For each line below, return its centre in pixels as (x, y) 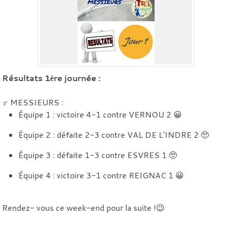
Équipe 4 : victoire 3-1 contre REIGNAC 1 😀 (101, 175)
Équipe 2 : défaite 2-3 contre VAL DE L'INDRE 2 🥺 (113, 135)
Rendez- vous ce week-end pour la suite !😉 (83, 207)
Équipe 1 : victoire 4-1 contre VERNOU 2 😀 (100, 114)
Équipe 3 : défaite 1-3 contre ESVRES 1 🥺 (98, 155)
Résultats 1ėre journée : (51, 78)
